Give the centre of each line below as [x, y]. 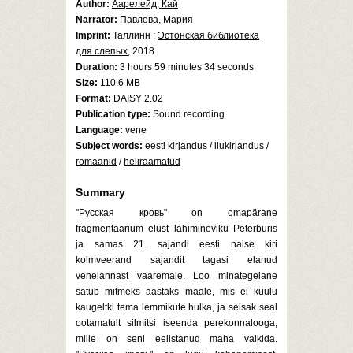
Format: [93, 98]
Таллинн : [134, 35]
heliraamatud [152, 162]
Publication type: [113, 114]
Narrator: [97, 20]
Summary [100, 192]
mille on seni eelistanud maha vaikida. [176, 339]
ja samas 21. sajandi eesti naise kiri [176, 244]
